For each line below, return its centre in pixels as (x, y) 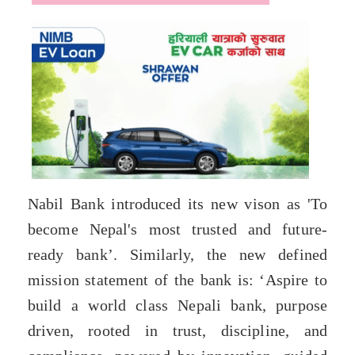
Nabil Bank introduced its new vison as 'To (177, 203)
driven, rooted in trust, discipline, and (177, 330)
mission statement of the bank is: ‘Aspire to (177, 279)
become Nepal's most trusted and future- (177, 229)
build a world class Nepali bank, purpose (177, 305)
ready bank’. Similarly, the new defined (177, 254)
